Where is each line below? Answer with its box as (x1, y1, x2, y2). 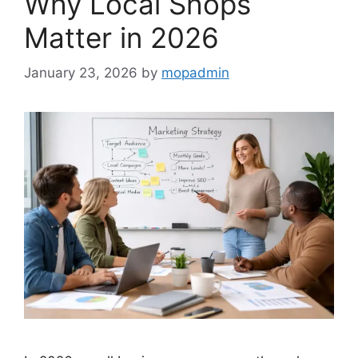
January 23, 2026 (24, 65, 137, 82)
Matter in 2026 (24, 20, 219, 54)
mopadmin (161, 65, 229, 82)
